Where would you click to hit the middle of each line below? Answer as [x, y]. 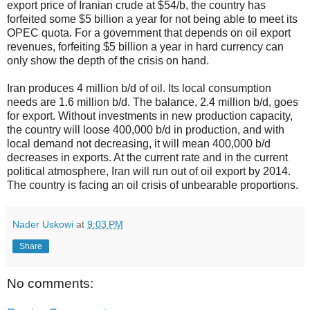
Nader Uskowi [43, 224]
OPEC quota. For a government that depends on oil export [149, 33]
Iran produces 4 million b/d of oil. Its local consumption [139, 88]
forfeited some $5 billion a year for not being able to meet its [152, 19]
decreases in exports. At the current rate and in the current [147, 157]
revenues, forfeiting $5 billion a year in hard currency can [145, 46]
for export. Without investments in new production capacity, [150, 116]
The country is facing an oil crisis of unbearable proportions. [153, 185]
